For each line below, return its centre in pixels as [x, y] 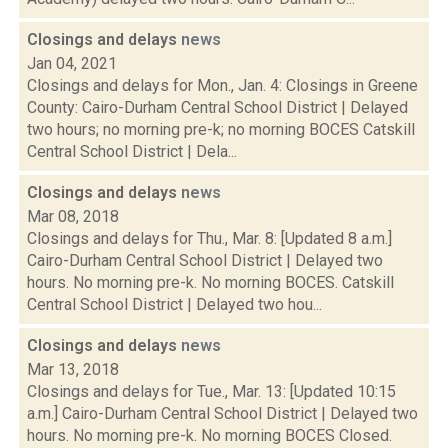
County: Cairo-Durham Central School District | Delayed [217, 107]
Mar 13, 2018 [73, 369]
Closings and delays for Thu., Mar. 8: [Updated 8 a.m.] [209, 238]
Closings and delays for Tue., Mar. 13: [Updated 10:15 [211, 391]
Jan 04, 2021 [72, 63]
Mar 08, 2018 [73, 216]
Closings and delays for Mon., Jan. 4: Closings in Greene [222, 85]
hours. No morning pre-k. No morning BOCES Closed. [209, 435]
